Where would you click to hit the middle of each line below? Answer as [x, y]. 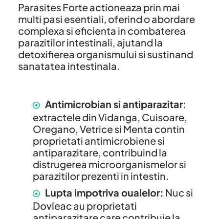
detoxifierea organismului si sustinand [105, 54]
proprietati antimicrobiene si [99, 140]
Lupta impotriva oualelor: [104, 192]
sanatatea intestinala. [69, 66]
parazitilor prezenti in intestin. [100, 175]
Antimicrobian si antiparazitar [114, 104]
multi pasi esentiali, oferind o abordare [106, 19]
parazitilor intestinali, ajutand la [90, 42]
